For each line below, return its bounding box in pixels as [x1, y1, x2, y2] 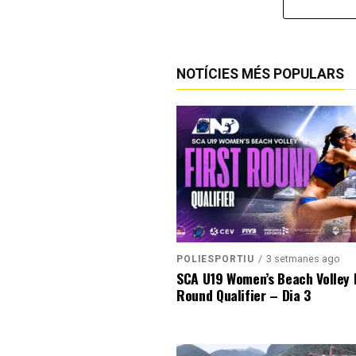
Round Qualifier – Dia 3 [176, 284, 311, 305]
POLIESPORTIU [176, 253, 255, 265]
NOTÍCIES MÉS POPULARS [176, 66, 344, 82]
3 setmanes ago [266, 252, 341, 265]
